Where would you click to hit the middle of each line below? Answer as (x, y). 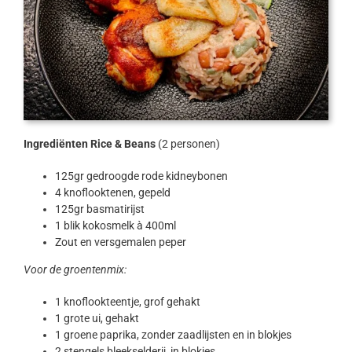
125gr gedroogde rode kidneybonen (141, 176)
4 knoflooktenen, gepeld (112, 193)
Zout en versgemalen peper (120, 242)
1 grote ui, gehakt (97, 319)
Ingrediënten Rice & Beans (89, 144)
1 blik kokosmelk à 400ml (115, 226)
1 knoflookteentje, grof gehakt (127, 302)
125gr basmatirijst (99, 209)
